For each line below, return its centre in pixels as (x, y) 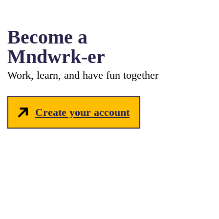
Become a (47, 37)
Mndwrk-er (56, 56)
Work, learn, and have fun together (83, 75)
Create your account (82, 112)
